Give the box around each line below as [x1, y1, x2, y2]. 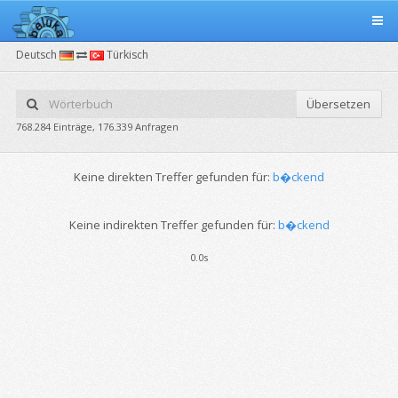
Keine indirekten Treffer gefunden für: [68, 217, 278, 233]
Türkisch [104, 47, 148, 62]
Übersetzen [306, 96, 370, 112]
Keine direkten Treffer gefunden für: [74, 169, 273, 185]
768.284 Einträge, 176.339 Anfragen [16, 120, 179, 133]
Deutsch [16, 47, 60, 62]
